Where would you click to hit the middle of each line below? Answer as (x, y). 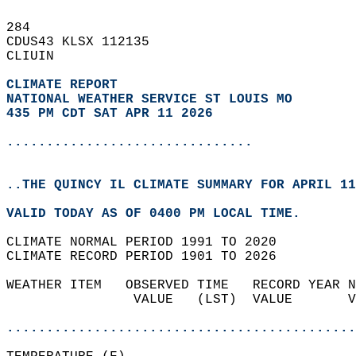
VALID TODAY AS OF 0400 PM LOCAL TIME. (161, 214)
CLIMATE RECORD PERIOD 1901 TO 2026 (149, 257)
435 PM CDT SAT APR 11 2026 (110, 114)
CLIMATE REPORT (66, 85)
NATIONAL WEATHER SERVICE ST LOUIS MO (149, 99)
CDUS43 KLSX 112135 (86, 42)
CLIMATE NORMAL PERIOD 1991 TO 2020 (149, 242)
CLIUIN (38, 56)
